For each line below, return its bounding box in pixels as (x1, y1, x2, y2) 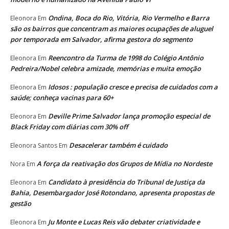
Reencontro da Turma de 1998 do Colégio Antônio (48, 53, 203, 62)
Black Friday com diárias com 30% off (10, 122, 128, 131)
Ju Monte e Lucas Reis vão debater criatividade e (48, 217, 200, 226)
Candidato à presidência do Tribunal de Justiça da (48, 177, 205, 187)
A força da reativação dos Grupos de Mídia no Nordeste (37, 158, 212, 168)
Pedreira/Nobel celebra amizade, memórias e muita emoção (10, 63, 201, 73)
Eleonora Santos (10, 141, 57, 150)
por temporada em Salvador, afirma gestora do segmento (10, 34, 193, 44)
